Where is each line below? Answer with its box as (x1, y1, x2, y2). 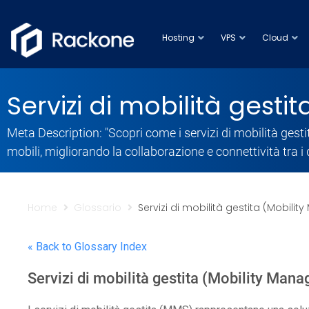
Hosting (162, 32, 195, 43)
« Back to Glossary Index (28, 240, 147, 254)
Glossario (74, 201, 121, 215)
